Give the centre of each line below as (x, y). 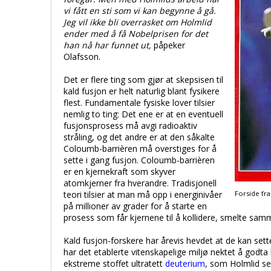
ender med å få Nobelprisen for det (136, 34)
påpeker (169, 45)
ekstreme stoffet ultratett (114, 263)
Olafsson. (82, 57)
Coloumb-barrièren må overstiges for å (140, 149)
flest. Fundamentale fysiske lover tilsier (139, 103)
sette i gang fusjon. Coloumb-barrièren (139, 160)
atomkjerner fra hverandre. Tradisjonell (140, 183)
